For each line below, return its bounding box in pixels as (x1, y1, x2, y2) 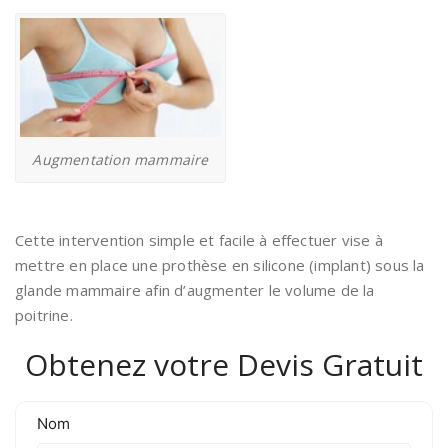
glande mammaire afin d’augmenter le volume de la (15, 280, 375, 301)
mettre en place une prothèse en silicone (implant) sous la (15, 255, 425, 276)
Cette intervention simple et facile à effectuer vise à (15, 230, 383, 251)
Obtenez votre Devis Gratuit (25, 344, 423, 386)
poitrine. (15, 305, 73, 326)
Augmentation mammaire (32, 150, 209, 170)
